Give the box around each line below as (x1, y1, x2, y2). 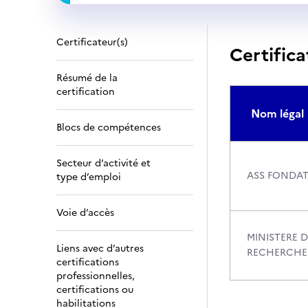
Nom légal (251, 105, 304, 122)
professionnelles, (56, 269, 135, 283)
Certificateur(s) (56, 35, 128, 49)
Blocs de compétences (56, 120, 161, 135)
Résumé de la (56, 71, 118, 85)
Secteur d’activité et (56, 156, 151, 170)
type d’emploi (56, 170, 121, 184)
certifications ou (56, 283, 133, 297)
